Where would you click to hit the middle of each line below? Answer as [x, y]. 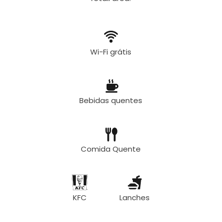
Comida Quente [111, 149]
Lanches [135, 197]
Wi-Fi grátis [111, 52]
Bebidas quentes [111, 100]
